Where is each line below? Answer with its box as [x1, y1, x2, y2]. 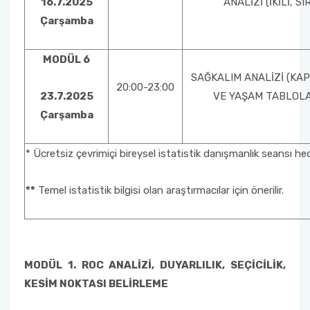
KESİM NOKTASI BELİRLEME [24, 277, 168, 290]
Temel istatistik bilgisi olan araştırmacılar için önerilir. [35, 184, 284, 197]
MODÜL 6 [43, 53, 90, 66]
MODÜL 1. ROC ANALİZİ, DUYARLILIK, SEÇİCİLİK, [24, 259, 286, 271]
